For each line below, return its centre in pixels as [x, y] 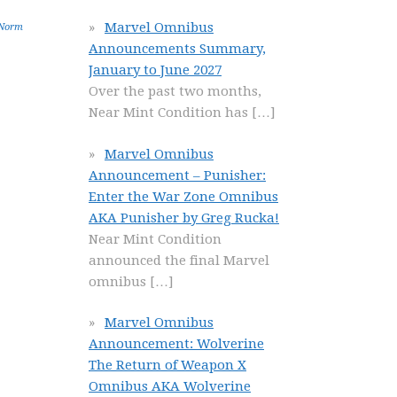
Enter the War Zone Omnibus [183, 196]
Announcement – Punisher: [177, 175]
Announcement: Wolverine [176, 344]
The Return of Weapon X [167, 365]
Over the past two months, [175, 91]
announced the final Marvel [179, 260]
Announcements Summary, [177, 49]
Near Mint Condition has [170, 113]
